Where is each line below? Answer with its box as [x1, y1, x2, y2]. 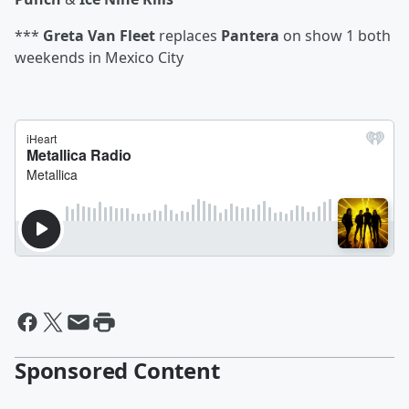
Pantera [221, 26, 279, 46]
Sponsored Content [15, 355, 220, 385]
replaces [155, 26, 221, 46]
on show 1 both [279, 26, 391, 46]
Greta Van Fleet [43, 26, 155, 46]
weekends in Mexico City [15, 47, 184, 68]
